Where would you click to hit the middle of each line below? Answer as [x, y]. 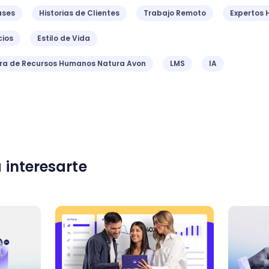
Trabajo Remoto [175, 13]
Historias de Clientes [79, 13]
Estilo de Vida [64, 38]
